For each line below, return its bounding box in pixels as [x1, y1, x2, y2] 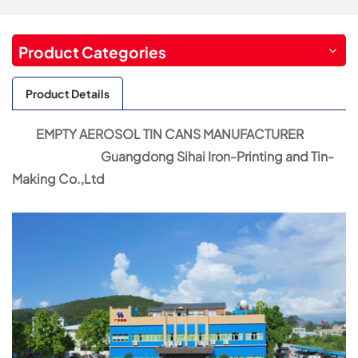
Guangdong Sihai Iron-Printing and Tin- [93, 147, 334, 165]
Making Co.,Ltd [12, 169, 105, 187]
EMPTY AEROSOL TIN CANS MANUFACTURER [12, 125, 304, 142]
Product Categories [18, 42, 166, 62]
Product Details [26, 86, 109, 101]
